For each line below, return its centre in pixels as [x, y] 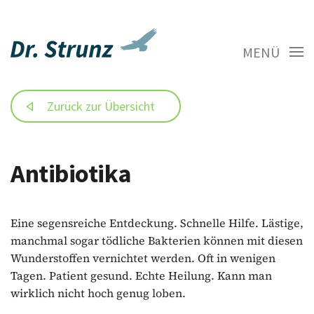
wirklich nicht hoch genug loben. [98, 293]
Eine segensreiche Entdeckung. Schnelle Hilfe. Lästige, [157, 223]
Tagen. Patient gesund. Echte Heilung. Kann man [141, 275]
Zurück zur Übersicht [101, 106]
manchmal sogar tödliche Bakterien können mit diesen [157, 240]
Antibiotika [71, 173]
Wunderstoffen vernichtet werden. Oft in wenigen [143, 258]
